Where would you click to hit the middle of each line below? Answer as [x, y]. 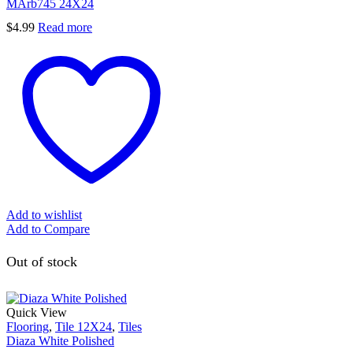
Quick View [37, 312]
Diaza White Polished [60, 340]
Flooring [28, 326]
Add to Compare [48, 229]
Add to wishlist [44, 214]
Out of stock [42, 261]
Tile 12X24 [84, 326]
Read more [65, 27]
